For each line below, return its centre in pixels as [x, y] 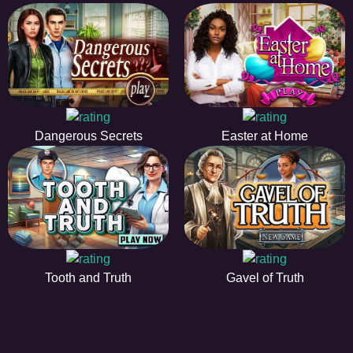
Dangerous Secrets [88, 136]
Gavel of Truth [265, 278]
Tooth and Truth [88, 278]
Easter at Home [265, 136]
